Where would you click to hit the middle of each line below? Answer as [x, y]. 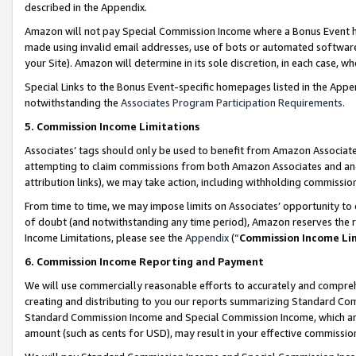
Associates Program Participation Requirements [232, 102]
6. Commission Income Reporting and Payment [144, 261]
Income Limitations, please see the [105, 237]
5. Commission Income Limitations [113, 126]
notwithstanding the [73, 102]
